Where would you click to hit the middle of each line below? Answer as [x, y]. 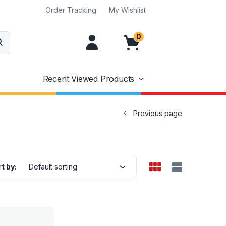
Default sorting [53, 166]
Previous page [158, 113]
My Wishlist [127, 10]
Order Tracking [71, 10]
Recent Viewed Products [89, 79]
